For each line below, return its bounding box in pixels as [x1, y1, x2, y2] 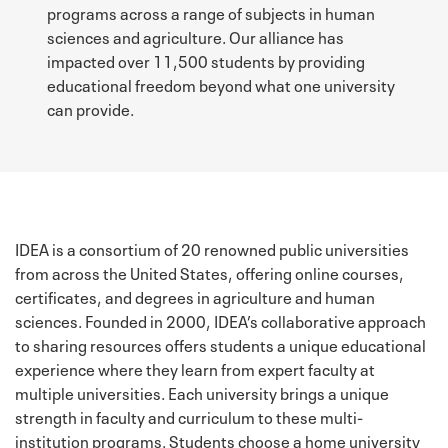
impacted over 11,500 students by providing [47, 47, 365, 72]
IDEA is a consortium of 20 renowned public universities [15, 235, 409, 260]
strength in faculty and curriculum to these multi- [15, 403, 363, 428]
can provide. [47, 95, 134, 120]
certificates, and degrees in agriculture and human [15, 283, 375, 308]
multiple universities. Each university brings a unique [15, 379, 389, 404]
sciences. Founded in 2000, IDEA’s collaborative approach [15, 307, 426, 332]
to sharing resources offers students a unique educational [15, 331, 426, 356]
